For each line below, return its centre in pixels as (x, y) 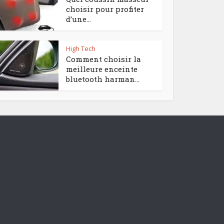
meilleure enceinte (102, 69)
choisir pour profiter (105, 9)
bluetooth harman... (103, 79)
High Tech (81, 48)
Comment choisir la (103, 59)
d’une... (78, 19)
